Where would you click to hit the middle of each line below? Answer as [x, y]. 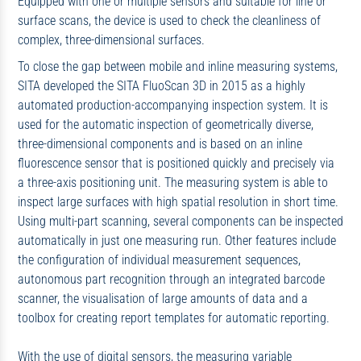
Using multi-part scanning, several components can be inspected [180, 222]
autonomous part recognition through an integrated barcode [171, 280]
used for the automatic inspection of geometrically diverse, [165, 125]
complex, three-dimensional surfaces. [111, 39]
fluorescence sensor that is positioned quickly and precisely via [176, 164]
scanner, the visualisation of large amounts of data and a [162, 299]
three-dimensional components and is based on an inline [160, 144]
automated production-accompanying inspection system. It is [172, 106]
